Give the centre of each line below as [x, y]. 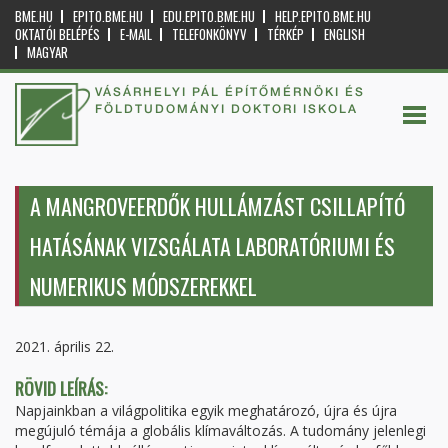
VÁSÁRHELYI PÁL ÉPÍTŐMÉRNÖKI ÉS [230, 91]
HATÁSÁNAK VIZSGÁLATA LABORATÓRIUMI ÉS [212, 246]
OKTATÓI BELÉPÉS [57, 34]
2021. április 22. [64, 346]
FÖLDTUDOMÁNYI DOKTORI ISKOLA [226, 108]
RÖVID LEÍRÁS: [63, 388]
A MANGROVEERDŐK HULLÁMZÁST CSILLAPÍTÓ [217, 206]
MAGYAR [47, 52]
